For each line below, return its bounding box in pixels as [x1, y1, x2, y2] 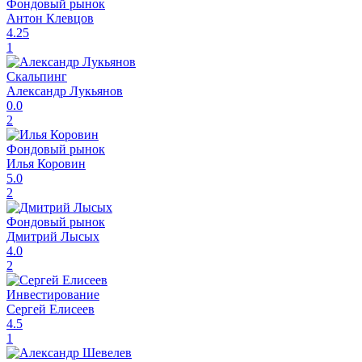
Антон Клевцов [6, 11, 94, 25]
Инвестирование [6, 287, 99, 301]
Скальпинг [6, 69, 67, 83]
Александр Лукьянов [6, 83, 123, 98]
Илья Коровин [6, 156, 86, 170]
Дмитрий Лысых [6, 229, 99, 243]
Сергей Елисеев [6, 301, 95, 316]
